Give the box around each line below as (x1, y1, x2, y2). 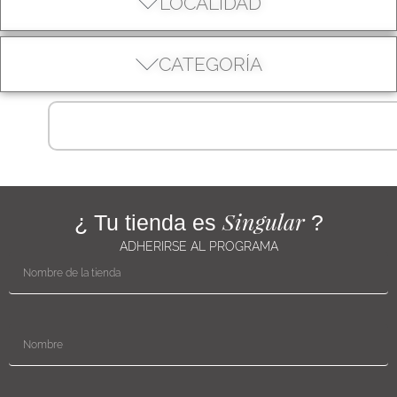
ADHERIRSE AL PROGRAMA (119, 239, 278, 254)
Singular (222, 206, 305, 237)
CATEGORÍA (158, 53, 262, 76)
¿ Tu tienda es (74, 210, 222, 236)
